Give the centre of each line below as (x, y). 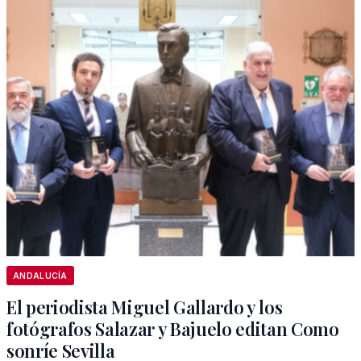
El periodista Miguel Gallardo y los (145, 307)
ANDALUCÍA (40, 276)
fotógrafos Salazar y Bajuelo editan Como (173, 329)
